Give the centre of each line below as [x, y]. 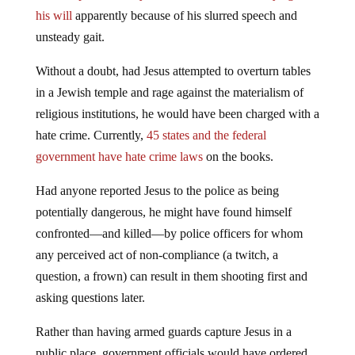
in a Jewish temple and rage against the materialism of [169, 92]
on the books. [238, 156]
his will [53, 15]
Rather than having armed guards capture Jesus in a [163, 331]
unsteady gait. [70, 36]
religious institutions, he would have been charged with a [177, 113]
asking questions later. [90, 297]
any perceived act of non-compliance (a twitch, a [157, 254]
